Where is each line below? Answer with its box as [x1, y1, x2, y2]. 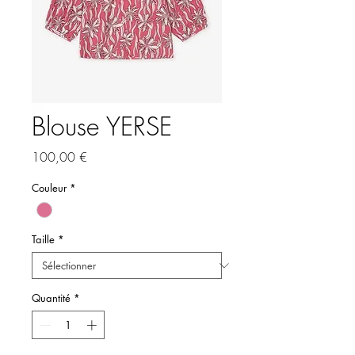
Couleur [32, 181, 67, 195]
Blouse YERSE [32, 109, 172, 143]
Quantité [32, 291, 71, 306]
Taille [32, 232, 55, 247]
